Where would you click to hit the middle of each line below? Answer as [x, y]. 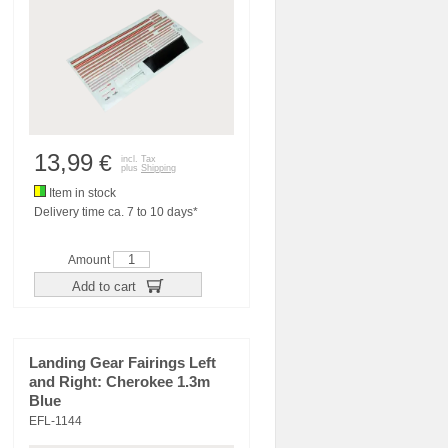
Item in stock [81, 193]
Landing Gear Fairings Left [122, 363]
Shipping [158, 168]
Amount [90, 260]
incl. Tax [138, 159]
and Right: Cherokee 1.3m [119, 382]
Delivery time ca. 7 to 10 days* [116, 212]
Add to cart [105, 286]
